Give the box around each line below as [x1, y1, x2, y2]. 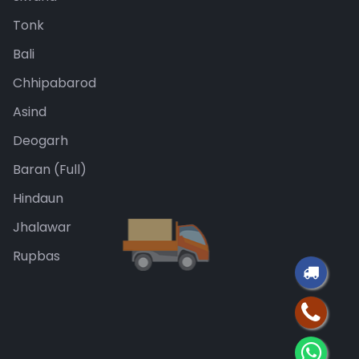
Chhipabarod [13, 74, 96, 93]
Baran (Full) [13, 160, 87, 179]
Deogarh [13, 131, 68, 151]
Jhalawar [13, 218, 71, 237]
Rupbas [13, 247, 60, 266]
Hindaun [13, 189, 63, 208]
